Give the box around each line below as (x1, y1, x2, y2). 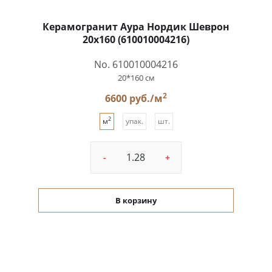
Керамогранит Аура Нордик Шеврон (42, 19, 229, 33)
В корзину (115, 194, 157, 206)
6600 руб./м (105, 91, 163, 105)
